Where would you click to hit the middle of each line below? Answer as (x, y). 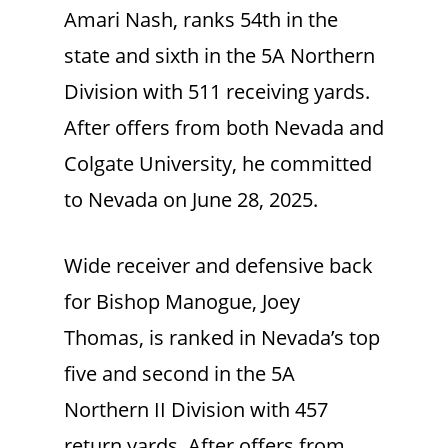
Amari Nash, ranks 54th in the (201, 19)
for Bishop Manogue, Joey (182, 301)
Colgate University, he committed (218, 163)
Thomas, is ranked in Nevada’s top (222, 337)
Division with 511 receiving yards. (217, 91)
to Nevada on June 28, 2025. (193, 199)
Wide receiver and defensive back (218, 265)
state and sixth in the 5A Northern (219, 55)
